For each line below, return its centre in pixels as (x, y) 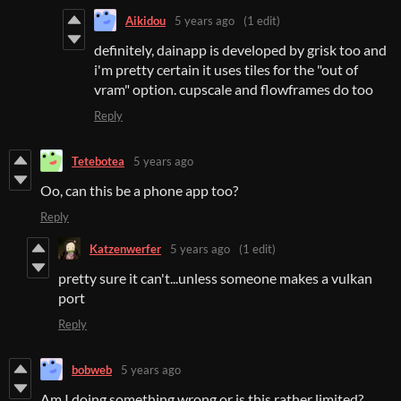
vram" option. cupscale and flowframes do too (234, 90)
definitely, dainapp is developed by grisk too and (240, 50)
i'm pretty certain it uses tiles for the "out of (226, 70)
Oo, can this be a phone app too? (139, 191)
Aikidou (145, 20)
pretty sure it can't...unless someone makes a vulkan (215, 278)
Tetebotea (98, 161)
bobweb (92, 369)
